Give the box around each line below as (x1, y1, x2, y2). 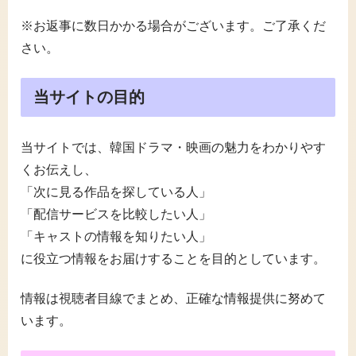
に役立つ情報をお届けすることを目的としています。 (21, 251, 326, 265)
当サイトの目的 (33, 87, 145, 106)
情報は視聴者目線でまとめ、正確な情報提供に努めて (21, 292, 326, 306)
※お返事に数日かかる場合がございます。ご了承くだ (21, 19, 326, 33)
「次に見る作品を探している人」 (21, 184, 211, 199)
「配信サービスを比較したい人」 (21, 207, 211, 221)
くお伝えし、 (21, 162, 97, 176)
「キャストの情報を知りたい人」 (21, 229, 211, 243)
